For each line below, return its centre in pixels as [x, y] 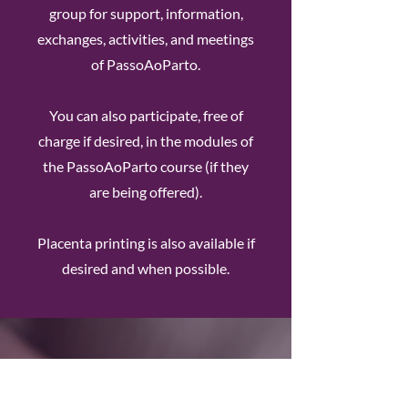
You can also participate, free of [146, 115]
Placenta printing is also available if [146, 243]
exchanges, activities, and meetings [146, 39]
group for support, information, [146, 13]
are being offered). [146, 192]
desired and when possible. [146, 268]
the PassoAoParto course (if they [146, 166]
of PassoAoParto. [146, 64]
